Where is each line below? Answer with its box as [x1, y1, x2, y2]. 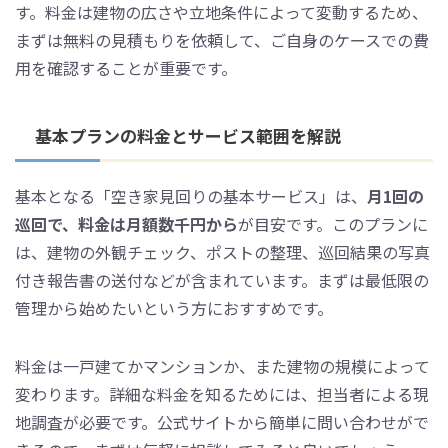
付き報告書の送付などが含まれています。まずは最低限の [15, 267, 429, 292]
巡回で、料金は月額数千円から [15, 211, 238, 236]
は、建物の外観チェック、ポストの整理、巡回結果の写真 [15, 239, 430, 264]
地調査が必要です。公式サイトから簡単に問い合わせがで [15, 409, 429, 434]
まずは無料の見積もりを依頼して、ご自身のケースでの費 [15, 27, 429, 52]
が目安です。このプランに [238, 211, 428, 236]
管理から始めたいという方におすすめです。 [15, 295, 333, 320]
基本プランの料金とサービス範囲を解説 [35, 122, 341, 148]
